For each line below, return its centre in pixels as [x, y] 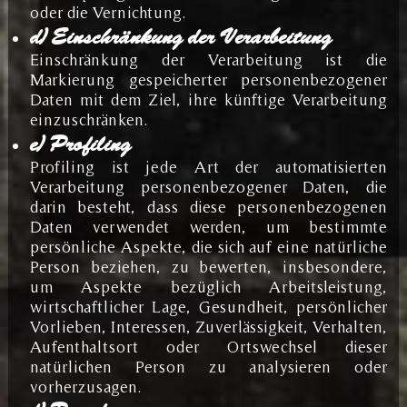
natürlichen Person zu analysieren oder [208, 366]
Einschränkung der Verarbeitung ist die [208, 59]
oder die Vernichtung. [108, 12]
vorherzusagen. [85, 386]
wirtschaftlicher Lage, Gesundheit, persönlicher [208, 306]
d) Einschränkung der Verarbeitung [180, 37]
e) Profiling [80, 144]
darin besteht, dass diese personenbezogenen [208, 206]
